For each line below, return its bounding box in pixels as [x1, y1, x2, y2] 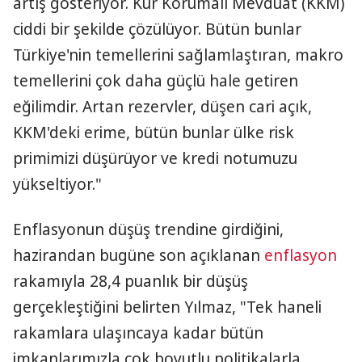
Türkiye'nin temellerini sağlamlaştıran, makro [13, 44, 343, 65]
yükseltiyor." [13, 174, 102, 195]
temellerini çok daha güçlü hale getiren [13, 70, 298, 91]
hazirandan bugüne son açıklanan [13, 245, 264, 266]
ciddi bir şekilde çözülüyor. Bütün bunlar [13, 19, 301, 40]
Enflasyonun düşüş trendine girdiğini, [13, 219, 284, 240]
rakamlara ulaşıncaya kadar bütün [13, 322, 263, 343]
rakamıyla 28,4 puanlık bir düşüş [13, 271, 248, 292]
